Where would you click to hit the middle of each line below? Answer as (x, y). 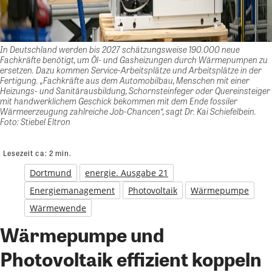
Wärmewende (58, 208)
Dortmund (51, 172)
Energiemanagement (72, 190)
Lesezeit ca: (26, 153)
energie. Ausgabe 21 (127, 172)
